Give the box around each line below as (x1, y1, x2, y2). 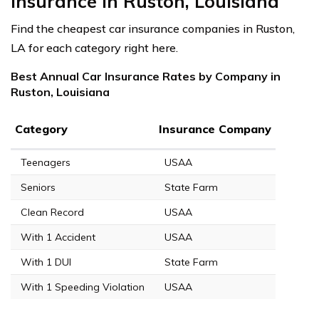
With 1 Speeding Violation (21, 281, 145, 294)
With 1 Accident (21, 231, 95, 244)
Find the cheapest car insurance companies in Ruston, (11, 21, 295, 36)
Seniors (21, 181, 56, 194)
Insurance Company (159, 122, 271, 137)
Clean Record (21, 206, 84, 219)
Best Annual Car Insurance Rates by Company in (11, 69, 281, 84)
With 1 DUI (21, 256, 71, 269)
